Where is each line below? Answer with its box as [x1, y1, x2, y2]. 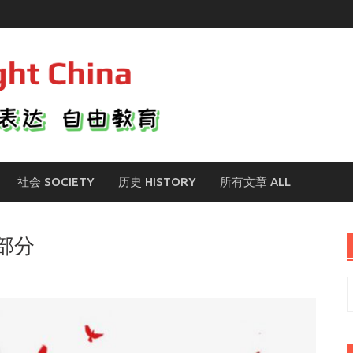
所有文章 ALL [220, 175, 291, 188]
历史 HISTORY [118, 175, 196, 188]
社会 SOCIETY [17, 175, 95, 188]
